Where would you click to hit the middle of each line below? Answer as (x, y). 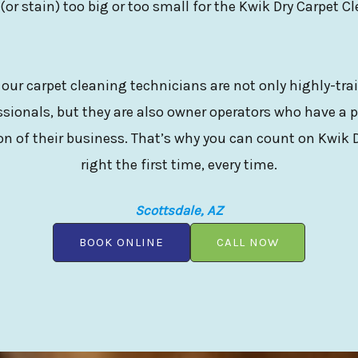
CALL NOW (248, 242)
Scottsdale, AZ (179, 210)
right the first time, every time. (179, 164)
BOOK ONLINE (121, 242)
